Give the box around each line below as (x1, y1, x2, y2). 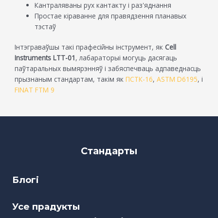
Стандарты (81, 145, 137, 157)
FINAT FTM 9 (15, 85, 54, 95)
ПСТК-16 (126, 74, 153, 84)
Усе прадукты (12, 201, 80, 213)
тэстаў (35, 21, 56, 31)
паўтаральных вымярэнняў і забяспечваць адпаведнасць (15, 64, 201, 73)
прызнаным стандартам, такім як (15, 74, 126, 84)
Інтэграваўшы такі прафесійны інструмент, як (15, 42, 165, 52)
